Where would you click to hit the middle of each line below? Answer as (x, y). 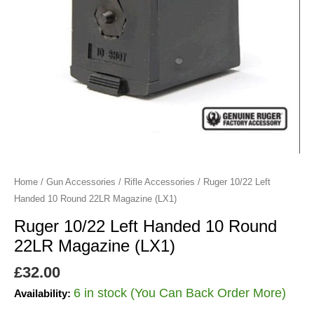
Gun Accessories (81, 182)
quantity (31, 37)
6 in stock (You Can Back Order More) (180, 293)
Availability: (42, 293)
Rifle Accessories (159, 182)
